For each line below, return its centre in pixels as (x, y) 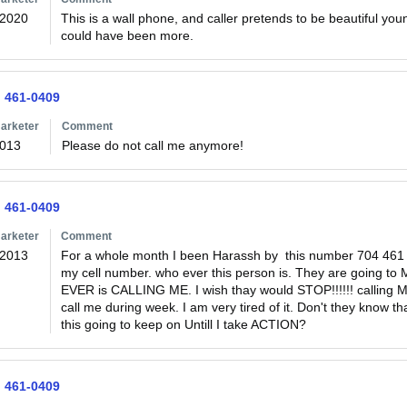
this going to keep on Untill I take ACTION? (183, 324)
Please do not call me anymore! (152, 145)
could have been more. (128, 35)
